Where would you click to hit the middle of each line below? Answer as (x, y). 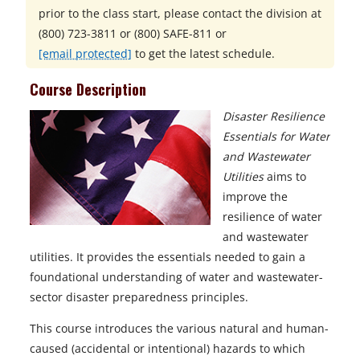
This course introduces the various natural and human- (179, 328)
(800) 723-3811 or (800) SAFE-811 (125, 33)
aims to (285, 176)
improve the (255, 196)
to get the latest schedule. (203, 53)
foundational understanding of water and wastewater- (176, 277)
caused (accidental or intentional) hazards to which (168, 348)
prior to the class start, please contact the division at (180, 13)
